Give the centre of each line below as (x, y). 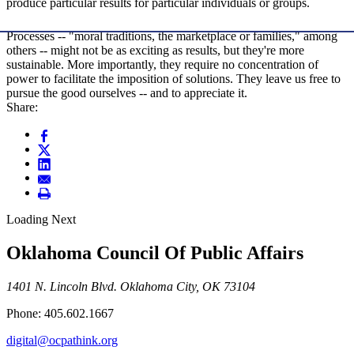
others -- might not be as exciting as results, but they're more (155, 51)
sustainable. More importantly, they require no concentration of (162, 65)
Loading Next (41, 220)
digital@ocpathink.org (62, 340)
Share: (22, 107)
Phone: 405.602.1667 (60, 313)
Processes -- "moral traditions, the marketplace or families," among (172, 36)
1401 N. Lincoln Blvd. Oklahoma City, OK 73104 (131, 286)
